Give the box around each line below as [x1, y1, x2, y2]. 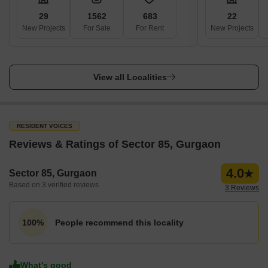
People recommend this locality [55, 217, 184, 227]
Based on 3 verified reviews [9, 181, 99, 189]
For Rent [136, 24, 164, 32]
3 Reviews [225, 184, 259, 192]
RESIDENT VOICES [17, 123, 72, 129]
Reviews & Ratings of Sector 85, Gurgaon [9, 138, 221, 150]
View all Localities [93, 72, 167, 82]
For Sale [83, 24, 111, 32]
